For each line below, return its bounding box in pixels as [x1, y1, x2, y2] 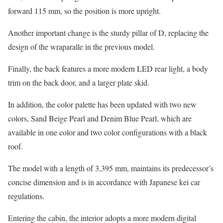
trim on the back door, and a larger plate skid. [8, 77, 149, 88]
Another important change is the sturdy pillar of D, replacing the [8, 27, 209, 38]
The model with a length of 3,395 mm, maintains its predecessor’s [8, 163, 214, 173]
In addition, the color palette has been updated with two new [8, 99, 197, 110]
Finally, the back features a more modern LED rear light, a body [8, 63, 208, 74]
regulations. [8, 191, 44, 201]
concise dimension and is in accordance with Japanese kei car [8, 177, 200, 187]
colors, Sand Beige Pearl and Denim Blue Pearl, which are [8, 113, 192, 123]
